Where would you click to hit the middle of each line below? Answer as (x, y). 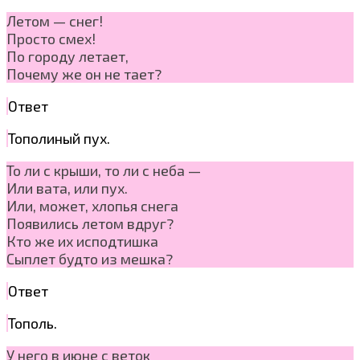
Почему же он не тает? (84, 74)
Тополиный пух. (59, 138)
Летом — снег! (55, 20)
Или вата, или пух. (67, 188)
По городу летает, (67, 56)
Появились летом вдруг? (90, 223)
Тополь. (33, 323)
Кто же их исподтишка (82, 241)
